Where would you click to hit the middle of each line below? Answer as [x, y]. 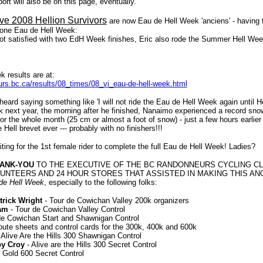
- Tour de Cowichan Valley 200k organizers [115, 200]
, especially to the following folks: [100, 182]
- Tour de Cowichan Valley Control [66, 209]
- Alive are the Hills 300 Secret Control [90, 245]
